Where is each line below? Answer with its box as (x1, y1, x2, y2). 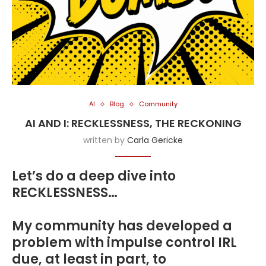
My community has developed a (12, 217, 232, 235)
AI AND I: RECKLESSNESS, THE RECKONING (24, 116, 242, 131)
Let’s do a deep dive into (12, 167, 176, 185)
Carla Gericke (127, 134, 183, 146)
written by (83, 134, 127, 146)
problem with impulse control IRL (12, 233, 237, 252)
